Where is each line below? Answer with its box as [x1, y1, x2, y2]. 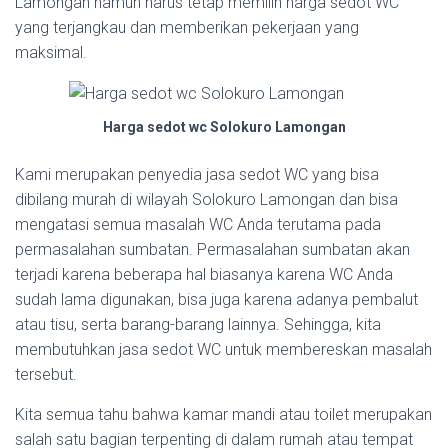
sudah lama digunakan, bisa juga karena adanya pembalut [15, 290, 418, 310]
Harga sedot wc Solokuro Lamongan [102, 119, 346, 136]
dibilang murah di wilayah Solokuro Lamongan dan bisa [15, 190, 398, 210]
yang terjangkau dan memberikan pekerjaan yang [15, 18, 359, 37]
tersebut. [15, 365, 77, 385]
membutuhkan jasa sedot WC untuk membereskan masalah [15, 340, 432, 360]
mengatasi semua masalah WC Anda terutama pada [15, 215, 381, 235]
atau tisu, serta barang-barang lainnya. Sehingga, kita [15, 315, 381, 335]
